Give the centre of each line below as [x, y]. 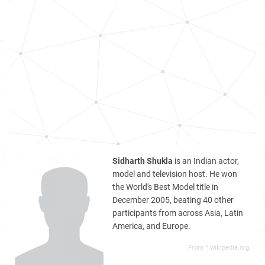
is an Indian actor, [206, 161]
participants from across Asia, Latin [178, 213]
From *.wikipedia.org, [219, 248]
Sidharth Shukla [143, 161]
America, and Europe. [151, 226]
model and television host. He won [175, 174]
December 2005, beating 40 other [173, 200]
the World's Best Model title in [165, 187]
